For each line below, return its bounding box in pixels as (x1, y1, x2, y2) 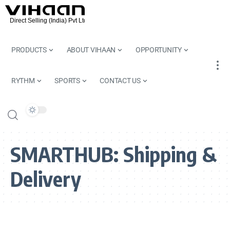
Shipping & (123, 141, 217, 167)
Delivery (10, 166, 81, 192)
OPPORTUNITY (135, 45, 182, 54)
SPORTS (54, 76, 80, 85)
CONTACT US (100, 76, 141, 85)
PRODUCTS (11, 45, 47, 54)
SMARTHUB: (10, 141, 123, 167)
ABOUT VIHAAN (66, 45, 116, 54)
